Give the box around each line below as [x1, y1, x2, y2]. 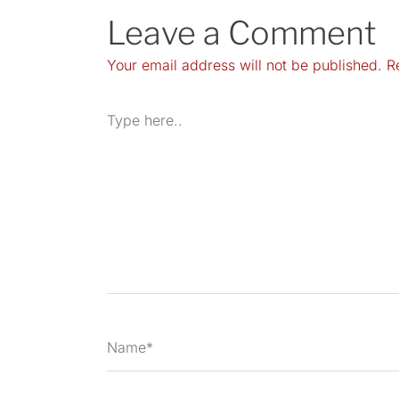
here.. [106, 118, 144, 137]
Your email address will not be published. [107, 55, 382, 74]
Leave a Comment [107, 12, 377, 53]
